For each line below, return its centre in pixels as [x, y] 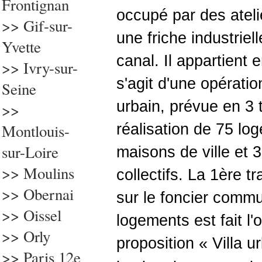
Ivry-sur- [51, 68]
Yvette [21, 47]
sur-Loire [30, 152]
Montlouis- [36, 131]
